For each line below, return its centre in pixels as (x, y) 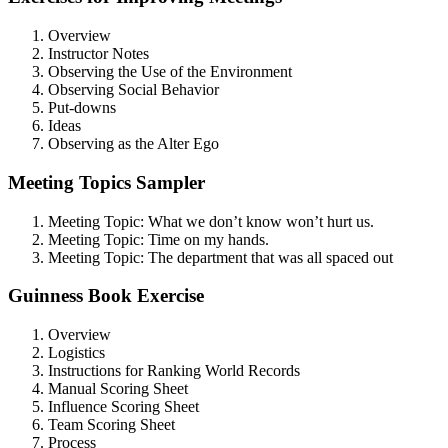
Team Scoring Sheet (111, 425)
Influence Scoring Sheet (123, 407)
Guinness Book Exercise (106, 296)
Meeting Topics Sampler (106, 182)
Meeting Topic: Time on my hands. (158, 239)
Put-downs (82, 108)
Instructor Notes (98, 54)
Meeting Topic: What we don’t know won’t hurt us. (211, 221)
